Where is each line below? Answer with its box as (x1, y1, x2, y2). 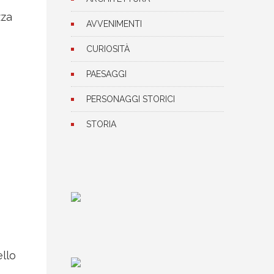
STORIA (86, 119, 116, 129)
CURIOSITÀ (86, 44, 130, 54)
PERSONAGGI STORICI (86, 94, 175, 104)
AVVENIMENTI (86, 19, 142, 29)
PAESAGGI (86, 69, 127, 79)
